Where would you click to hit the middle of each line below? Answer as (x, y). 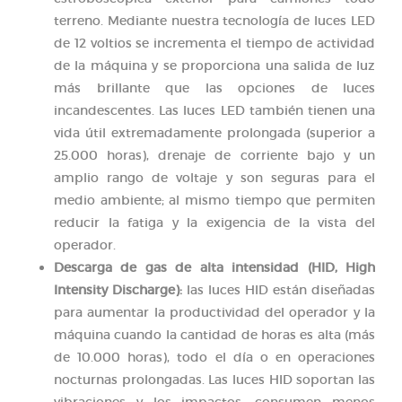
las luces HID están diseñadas (279, 289)
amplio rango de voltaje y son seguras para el (214, 177)
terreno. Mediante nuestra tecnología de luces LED (214, 20)
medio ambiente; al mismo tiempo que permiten (214, 200)
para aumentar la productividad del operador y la (214, 312)
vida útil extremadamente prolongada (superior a (214, 132)
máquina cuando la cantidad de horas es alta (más (214, 334)
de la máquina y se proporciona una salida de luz (214, 65)
